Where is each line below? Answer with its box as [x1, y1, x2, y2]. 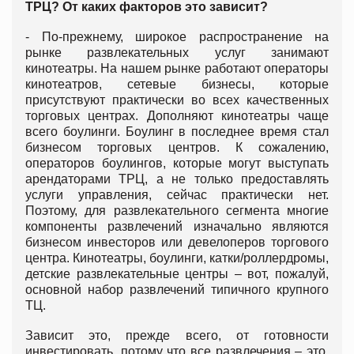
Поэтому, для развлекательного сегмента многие [25, 204, 329, 218]
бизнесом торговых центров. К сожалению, [25, 141, 329, 155]
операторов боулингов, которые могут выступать [25, 156, 329, 171]
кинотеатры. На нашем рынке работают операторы [25, 62, 329, 76]
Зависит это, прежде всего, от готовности [25, 329, 329, 343]
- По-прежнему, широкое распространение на [25, 30, 329, 44]
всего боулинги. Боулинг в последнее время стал [25, 125, 329, 139]
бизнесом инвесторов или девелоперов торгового [25, 235, 329, 250]
